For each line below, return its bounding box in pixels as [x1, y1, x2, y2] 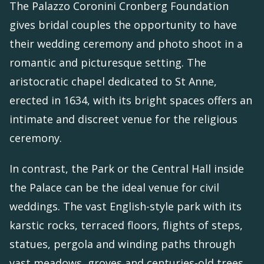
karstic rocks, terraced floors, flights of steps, [9, 218, 243, 233]
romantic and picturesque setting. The [9, 55, 206, 70]
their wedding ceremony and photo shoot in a [9, 37, 243, 51]
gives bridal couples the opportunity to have [9, 18, 237, 32]
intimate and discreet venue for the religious [9, 112, 237, 127]
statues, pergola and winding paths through [9, 237, 235, 252]
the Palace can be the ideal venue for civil [9, 180, 219, 195]
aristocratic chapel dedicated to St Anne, [9, 74, 217, 89]
